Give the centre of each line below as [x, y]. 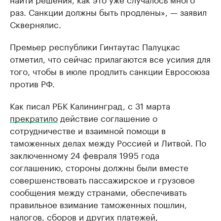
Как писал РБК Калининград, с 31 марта [90, 105]
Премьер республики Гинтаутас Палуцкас [95, 46]
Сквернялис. [36, 24]
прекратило [34, 117]
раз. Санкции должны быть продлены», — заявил [108, 11]
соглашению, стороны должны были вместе [99, 167]
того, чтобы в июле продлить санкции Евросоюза [110, 71]
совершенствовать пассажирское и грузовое [102, 179]
